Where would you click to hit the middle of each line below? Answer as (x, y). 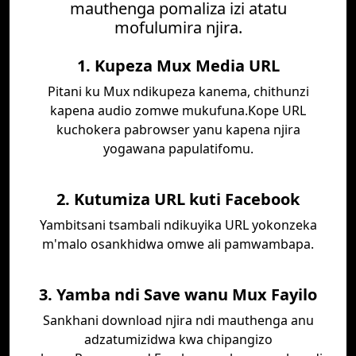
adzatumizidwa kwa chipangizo (178, 339)
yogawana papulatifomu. (178, 149)
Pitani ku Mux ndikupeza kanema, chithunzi (178, 91)
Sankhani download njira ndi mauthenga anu (178, 320)
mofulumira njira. (178, 27)
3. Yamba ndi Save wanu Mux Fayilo (178, 294)
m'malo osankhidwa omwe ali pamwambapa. (178, 244)
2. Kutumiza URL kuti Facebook (178, 199)
